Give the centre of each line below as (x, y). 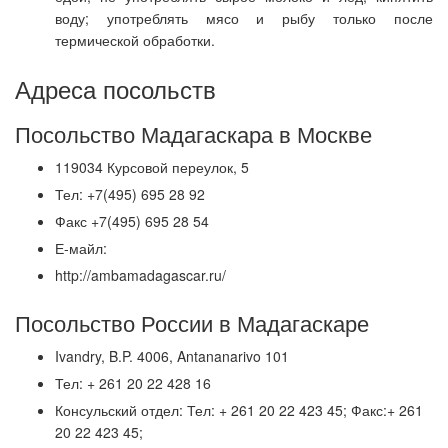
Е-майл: (81, 248)
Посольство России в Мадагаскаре (192, 322)
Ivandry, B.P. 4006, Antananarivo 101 (172, 356)
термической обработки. (135, 40)
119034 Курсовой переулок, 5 (152, 167)
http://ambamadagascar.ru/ (140, 275)
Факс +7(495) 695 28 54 (132, 221)
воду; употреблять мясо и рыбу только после (244, 18)
